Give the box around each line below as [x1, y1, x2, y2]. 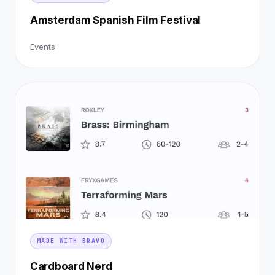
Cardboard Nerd [30, 260, 112, 273]
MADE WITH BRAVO [37, 237, 105, 246]
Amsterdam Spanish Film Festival [30, 14, 201, 27]
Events [30, 42, 55, 52]
